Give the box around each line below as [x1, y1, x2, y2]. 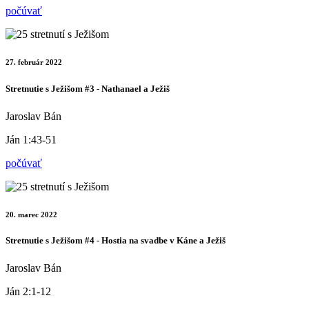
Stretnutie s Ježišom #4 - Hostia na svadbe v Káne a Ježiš [6, 235, 226, 246]
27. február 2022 [6, 58, 62, 67]
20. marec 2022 [6, 210, 57, 219]
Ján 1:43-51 [6, 133, 57, 146]
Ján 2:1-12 [6, 285, 51, 297]
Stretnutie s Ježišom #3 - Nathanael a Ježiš [6, 83, 170, 94]
